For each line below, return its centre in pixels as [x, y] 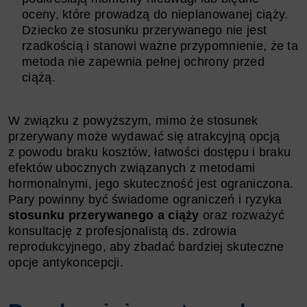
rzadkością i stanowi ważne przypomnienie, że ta [160, 46]
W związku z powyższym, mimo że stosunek [133, 120]
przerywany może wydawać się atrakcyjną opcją [144, 136]
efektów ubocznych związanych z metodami [132, 168]
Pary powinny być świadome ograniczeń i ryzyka [145, 199]
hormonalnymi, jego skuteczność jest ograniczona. [151, 183]
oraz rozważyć [242, 215]
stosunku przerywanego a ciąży [104, 215]
